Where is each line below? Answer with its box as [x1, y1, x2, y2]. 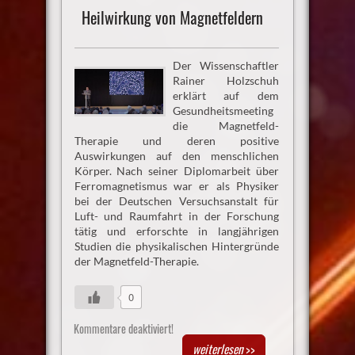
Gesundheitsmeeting [172, 103, 273, 117]
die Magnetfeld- [172, 118, 280, 132]
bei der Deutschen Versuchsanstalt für [74, 193, 280, 208]
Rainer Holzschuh [172, 73, 280, 87]
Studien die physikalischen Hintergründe [74, 239, 280, 253]
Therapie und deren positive [74, 133, 280, 147]
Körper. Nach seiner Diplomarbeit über [74, 163, 280, 177]
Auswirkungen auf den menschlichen [74, 148, 280, 162]
